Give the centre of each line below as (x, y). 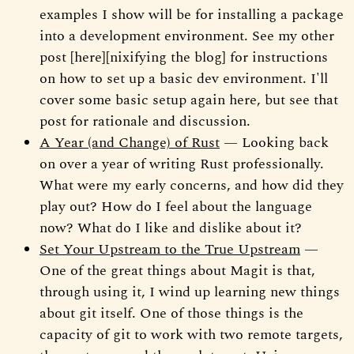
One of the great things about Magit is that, (177, 270)
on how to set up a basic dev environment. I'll (184, 78)
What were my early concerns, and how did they (192, 185)
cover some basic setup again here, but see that (189, 100)
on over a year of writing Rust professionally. (182, 164)
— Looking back (274, 142)
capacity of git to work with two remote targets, (191, 334)
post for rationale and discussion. (145, 121)
